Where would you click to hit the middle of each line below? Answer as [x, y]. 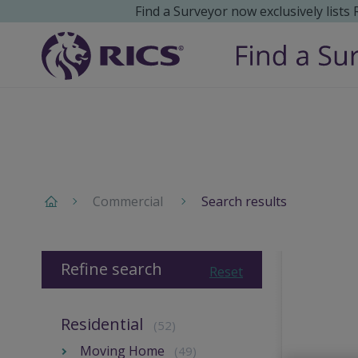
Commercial [128, 201]
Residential [102, 324]
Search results [244, 201]
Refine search [111, 269]
